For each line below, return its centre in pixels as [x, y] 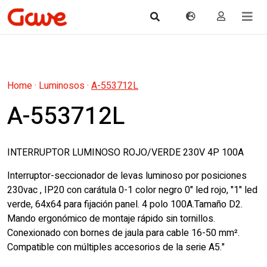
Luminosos [62, 86]
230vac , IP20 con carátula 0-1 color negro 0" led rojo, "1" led [132, 190]
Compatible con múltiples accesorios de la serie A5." [116, 247]
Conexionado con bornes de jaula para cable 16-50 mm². [123, 233]
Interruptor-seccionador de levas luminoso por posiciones [127, 176]
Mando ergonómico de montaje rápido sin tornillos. [111, 219]
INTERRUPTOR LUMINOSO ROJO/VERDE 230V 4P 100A [125, 153]
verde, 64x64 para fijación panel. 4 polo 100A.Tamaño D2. [125, 204]
